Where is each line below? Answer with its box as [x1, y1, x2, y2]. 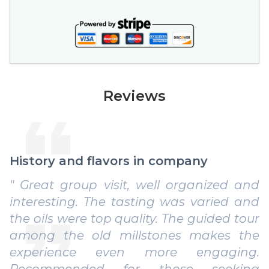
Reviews [103, 86, 166, 104]
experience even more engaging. [10, 244, 259, 259]
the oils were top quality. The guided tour [10, 211, 259, 226]
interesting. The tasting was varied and [10, 194, 259, 209]
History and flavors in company [10, 153, 208, 168]
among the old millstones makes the [10, 228, 259, 243]
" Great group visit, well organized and [10, 177, 259, 192]
